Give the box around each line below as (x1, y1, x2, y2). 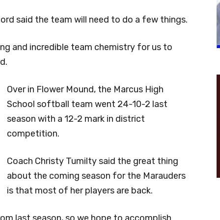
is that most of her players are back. (7, 185, 153, 196)
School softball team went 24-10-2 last (7, 98, 167, 110)
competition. (7, 128, 59, 139)
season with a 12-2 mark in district (7, 113, 145, 124)
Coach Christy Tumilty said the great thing (7, 155, 178, 166)
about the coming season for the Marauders (7, 170, 186, 181)
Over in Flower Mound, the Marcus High (7, 83, 164, 95)
